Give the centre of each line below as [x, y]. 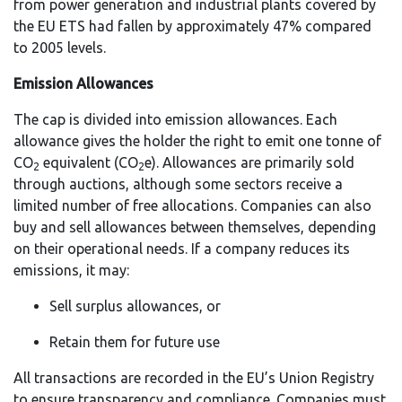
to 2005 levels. [60, 48]
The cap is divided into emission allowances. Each [175, 120]
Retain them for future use [135, 342]
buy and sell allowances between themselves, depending [195, 227]
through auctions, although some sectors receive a [178, 184]
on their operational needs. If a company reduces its [182, 249]
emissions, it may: [71, 271]
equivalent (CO [89, 163]
